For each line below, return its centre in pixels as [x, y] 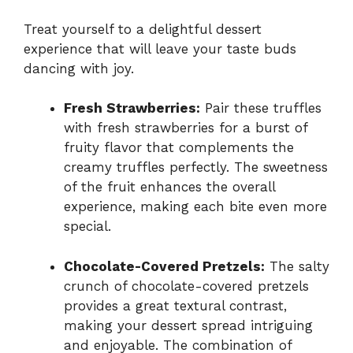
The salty [297, 266]
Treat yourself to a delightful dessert [143, 29]
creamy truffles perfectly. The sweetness [196, 167]
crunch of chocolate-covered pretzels [186, 286]
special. [87, 227]
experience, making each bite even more [195, 207]
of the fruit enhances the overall [169, 187]
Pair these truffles [261, 108]
